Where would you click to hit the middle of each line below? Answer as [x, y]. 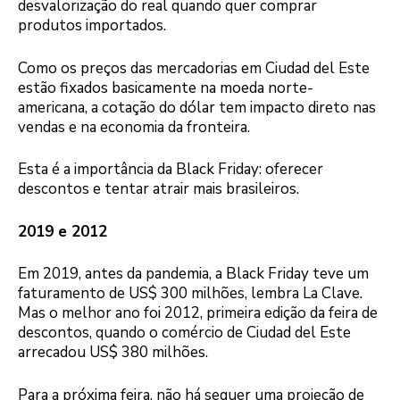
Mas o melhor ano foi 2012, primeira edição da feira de [198, 313]
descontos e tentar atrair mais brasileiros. [158, 189]
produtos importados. [92, 26]
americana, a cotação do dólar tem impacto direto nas [197, 107]
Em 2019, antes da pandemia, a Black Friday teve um [193, 274]
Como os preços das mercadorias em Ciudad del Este [194, 68]
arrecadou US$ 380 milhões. [113, 353]
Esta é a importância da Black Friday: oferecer [171, 170]
